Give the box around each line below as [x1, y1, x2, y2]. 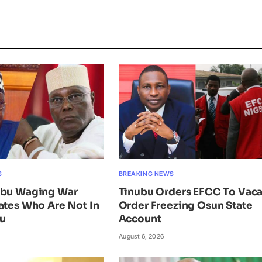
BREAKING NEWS [118, 170, 174, 178]
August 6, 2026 [118, 232, 164, 241]
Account [118, 213, 161, 226]
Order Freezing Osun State [118, 199, 253, 212]
